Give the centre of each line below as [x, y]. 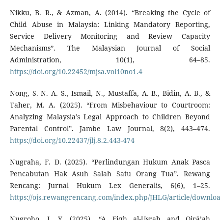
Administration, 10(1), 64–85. [110, 59]
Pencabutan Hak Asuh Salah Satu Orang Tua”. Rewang [110, 173]
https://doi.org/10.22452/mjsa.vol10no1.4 [76, 71]
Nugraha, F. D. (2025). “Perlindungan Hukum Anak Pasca [110, 162]
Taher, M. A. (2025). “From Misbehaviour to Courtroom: [110, 105]
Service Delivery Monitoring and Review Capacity [110, 36]
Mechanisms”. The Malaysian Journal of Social [110, 48]
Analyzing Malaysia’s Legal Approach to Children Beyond [110, 116]
